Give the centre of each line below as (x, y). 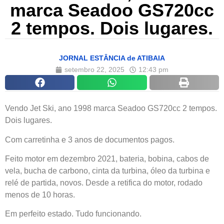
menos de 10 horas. (40, 194)
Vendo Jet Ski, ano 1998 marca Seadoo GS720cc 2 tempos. (111, 108)
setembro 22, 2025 (94, 70)
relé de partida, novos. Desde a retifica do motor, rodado (104, 182)
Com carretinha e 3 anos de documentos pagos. (90, 139)
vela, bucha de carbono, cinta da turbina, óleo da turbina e (107, 170)
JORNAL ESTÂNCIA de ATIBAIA (112, 58)
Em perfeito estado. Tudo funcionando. (73, 214)
